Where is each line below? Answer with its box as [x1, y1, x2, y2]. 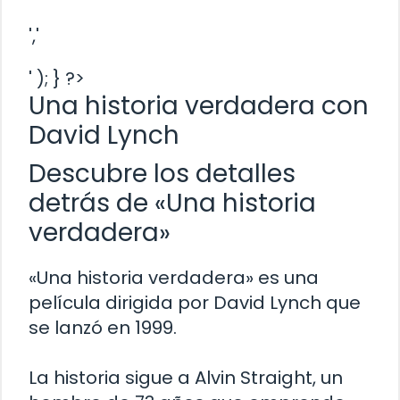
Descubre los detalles [29, 155, 296, 191]
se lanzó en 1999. [29, 314, 177, 340]
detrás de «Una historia [29, 185, 316, 221]
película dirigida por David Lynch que [29, 289, 361, 315]
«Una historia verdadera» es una [29, 264, 319, 290]
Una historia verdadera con [29, 87, 369, 123]
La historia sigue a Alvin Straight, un [29, 364, 343, 390]
